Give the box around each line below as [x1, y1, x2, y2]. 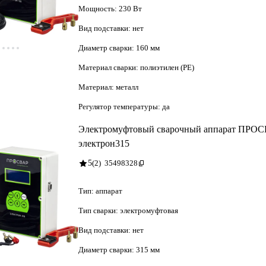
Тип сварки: [78, 205, 120, 215]
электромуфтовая [120, 205, 178, 215]
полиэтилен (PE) [140, 62, 194, 72]
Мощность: [78, 4, 119, 13]
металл [116, 82, 138, 91]
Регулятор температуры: [78, 102, 162, 111]
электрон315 [78, 138, 129, 148]
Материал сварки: [78, 62, 140, 72]
